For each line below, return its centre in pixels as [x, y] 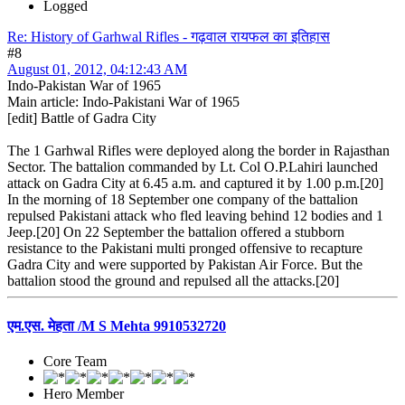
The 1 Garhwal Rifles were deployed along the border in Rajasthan [198, 151]
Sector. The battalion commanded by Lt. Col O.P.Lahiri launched [193, 167]
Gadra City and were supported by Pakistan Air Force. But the [185, 265]
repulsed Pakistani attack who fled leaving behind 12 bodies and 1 [195, 216]
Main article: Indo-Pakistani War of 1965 [123, 102]
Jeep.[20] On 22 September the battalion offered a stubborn [176, 232]
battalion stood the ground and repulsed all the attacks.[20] [173, 281]
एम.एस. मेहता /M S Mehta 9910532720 [117, 325]
